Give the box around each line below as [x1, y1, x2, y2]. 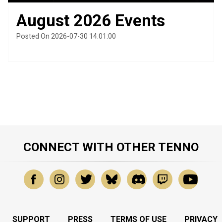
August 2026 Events [16, 10, 165, 30]
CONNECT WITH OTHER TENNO [23, 140, 199, 155]
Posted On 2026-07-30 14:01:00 [16, 32, 116, 40]
